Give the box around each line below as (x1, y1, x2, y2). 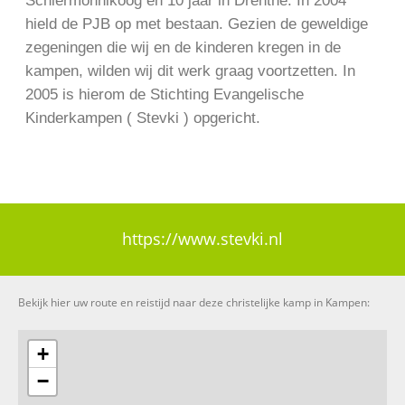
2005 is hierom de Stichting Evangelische (25, 86, 304, 104)
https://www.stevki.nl (122, 228, 283, 250)
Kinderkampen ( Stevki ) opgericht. (25, 109, 260, 127)
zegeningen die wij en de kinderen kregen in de (25, 39, 341, 57)
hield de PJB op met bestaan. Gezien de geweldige (25, 15, 368, 33)
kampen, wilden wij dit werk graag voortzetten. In (25, 62, 355, 80)
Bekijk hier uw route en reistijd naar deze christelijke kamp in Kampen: (18, 295, 370, 311)
